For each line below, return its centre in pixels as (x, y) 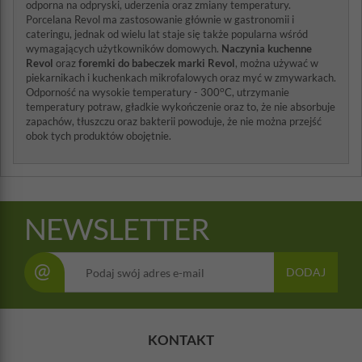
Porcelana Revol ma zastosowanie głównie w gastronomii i (160, 19)
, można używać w (277, 63)
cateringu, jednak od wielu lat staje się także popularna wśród (167, 34)
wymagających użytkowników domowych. (124, 48)
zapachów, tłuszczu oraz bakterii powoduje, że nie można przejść (174, 121)
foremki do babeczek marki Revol (157, 63)
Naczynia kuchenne (267, 48)
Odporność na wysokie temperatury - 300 (123, 92)
